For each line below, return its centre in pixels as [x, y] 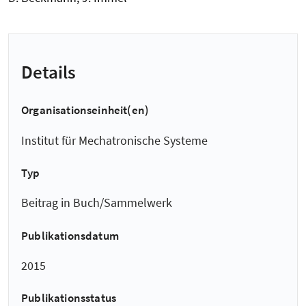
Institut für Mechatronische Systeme [114, 140]
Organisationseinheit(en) [85, 110]
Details [48, 72]
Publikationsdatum [70, 235]
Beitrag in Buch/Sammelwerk [97, 203]
